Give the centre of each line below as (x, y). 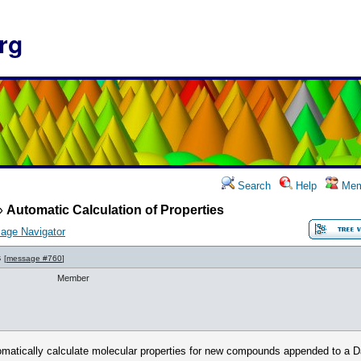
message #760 (34, 258)
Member (73, 278)
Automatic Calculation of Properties (115, 210)
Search (253, 186)
